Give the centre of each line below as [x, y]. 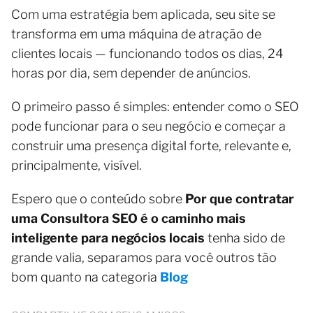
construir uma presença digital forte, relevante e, [151, 146]
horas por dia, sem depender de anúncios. [131, 73]
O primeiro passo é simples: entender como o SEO [155, 107]
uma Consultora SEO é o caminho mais [129, 218]
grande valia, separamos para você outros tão [144, 257]
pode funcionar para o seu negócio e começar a [148, 126]
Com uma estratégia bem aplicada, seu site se [143, 14]
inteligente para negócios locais [108, 238]
